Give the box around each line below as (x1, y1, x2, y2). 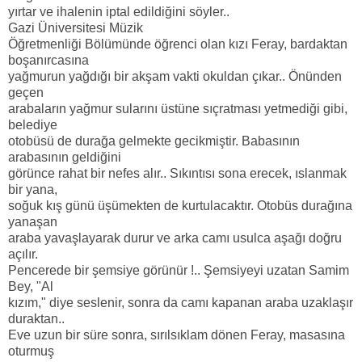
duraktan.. (8, 311, 65, 326)
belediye (8, 117, 57, 132)
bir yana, (8, 182, 57, 196)
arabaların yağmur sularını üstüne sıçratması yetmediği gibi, (8, 101, 347, 116)
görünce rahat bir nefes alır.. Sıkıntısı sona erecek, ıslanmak (8, 166, 347, 180)
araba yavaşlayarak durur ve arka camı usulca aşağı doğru (8, 230, 342, 245)
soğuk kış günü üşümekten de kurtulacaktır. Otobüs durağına (8, 198, 352, 213)
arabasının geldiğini (8, 149, 121, 164)
